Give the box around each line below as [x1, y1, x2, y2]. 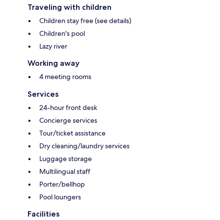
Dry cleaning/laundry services [39, 141, 130, 150]
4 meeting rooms [39, 72, 91, 81]
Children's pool [39, 28, 85, 38]
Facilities [27, 209, 59, 219]
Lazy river [39, 41, 67, 51]
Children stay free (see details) [39, 16, 131, 25]
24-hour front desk [39, 103, 97, 112]
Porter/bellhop [39, 179, 85, 189]
